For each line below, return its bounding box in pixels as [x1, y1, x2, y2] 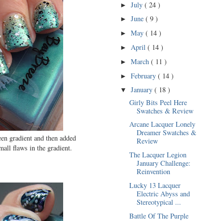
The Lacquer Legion [129, 150, 186, 160]
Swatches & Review [136, 106, 193, 115]
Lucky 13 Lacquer [129, 180, 181, 190]
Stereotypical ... [136, 197, 181, 207]
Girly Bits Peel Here [129, 97, 187, 107]
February [131, 71, 158, 80]
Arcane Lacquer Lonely [129, 119, 195, 129]
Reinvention [136, 167, 170, 177]
